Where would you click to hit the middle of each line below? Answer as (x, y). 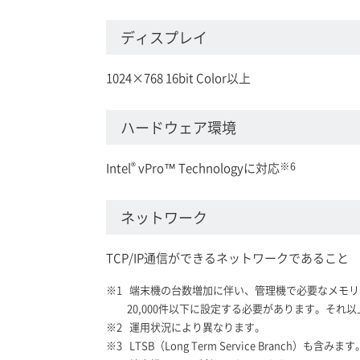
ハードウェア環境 (178, 127)
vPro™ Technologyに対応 (208, 167)
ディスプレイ (164, 37)
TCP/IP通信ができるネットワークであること (227, 257)
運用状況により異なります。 (196, 326)
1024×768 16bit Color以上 (178, 77)
